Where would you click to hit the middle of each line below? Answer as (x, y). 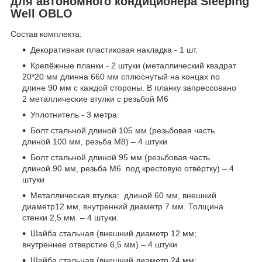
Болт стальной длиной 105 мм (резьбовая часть (123, 131)
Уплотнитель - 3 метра (74, 115)
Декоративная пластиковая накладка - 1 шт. (114, 50)
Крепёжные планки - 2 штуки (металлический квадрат (133, 66)
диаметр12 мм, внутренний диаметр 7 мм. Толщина (123, 207)
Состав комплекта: (46, 34)
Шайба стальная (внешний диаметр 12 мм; (113, 234)
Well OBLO (42, 13)
